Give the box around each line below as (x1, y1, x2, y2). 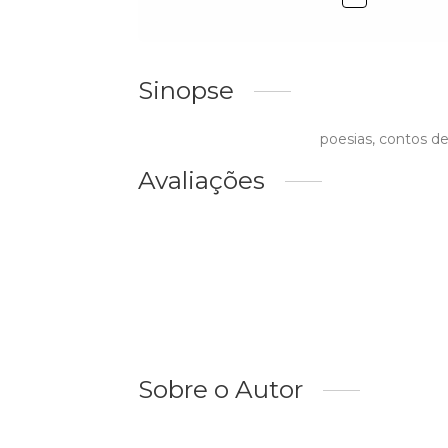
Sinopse (138, 75, 234, 106)
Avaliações (138, 165, 265, 196)
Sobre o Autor (138, 374, 303, 405)
